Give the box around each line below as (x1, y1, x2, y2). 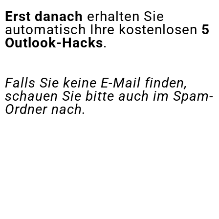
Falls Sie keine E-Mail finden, (5, 75, 187, 91)
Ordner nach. (5, 101, 86, 117)
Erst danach (5, 8, 83, 24)
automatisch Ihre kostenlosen (5, 22, 201, 38)
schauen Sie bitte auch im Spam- (5, 88, 214, 104)
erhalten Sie (83, 8, 164, 24)
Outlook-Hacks (5, 35, 103, 51)
